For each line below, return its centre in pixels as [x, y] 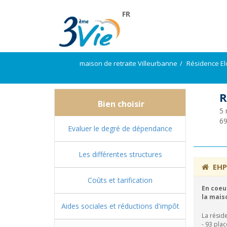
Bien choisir [120, 104]
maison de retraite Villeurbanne [128, 63]
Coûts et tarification [120, 180]
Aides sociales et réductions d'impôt [120, 206]
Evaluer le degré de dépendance [120, 128]
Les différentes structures [120, 154]
